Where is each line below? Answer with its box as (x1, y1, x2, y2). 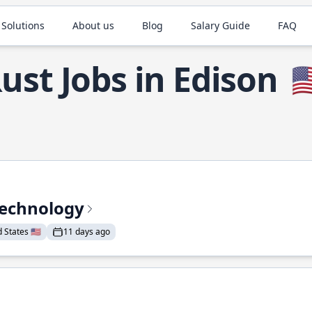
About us (72, 19, 115, 32)
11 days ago (63, 226, 110, 237)
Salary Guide (191, 19, 251, 32)
